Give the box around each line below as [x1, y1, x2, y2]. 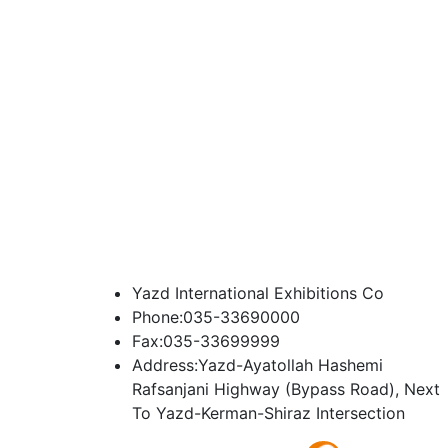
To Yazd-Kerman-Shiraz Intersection [132, 403, 405, 424]
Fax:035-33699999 [132, 331, 280, 352]
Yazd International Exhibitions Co [132, 283, 384, 304]
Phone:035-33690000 [132, 307, 300, 328]
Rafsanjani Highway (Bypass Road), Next [132, 379, 440, 400]
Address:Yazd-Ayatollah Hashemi [132, 355, 383, 376]
